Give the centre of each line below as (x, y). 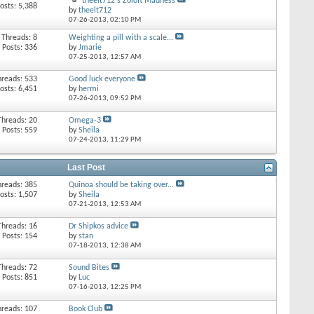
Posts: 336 (20, 48)
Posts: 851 (20, 278)
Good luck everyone (102, 79)
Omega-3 (84, 121)
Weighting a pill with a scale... (121, 38)
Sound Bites (89, 268)
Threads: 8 (20, 38)
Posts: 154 (20, 236)
